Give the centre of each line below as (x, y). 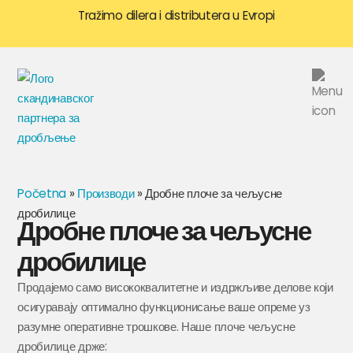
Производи (106, 194)
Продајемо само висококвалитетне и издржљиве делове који (175, 288)
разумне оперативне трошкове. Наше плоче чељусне (156, 327)
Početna (42, 194)
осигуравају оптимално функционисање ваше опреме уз (164, 307)
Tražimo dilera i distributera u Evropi (176, 16)
